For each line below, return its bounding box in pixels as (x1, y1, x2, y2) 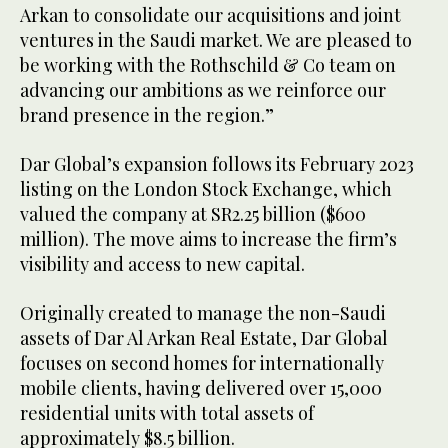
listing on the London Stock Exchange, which (20, 177, 392, 202)
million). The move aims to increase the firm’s (20, 227, 397, 252)
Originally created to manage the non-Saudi (20, 301, 386, 326)
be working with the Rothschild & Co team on (20, 53, 396, 78)
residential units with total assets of (20, 401, 314, 426)
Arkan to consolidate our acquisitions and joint (20, 3, 401, 28)
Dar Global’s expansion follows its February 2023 (20, 152, 414, 177)
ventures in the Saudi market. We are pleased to (20, 28, 412, 53)
